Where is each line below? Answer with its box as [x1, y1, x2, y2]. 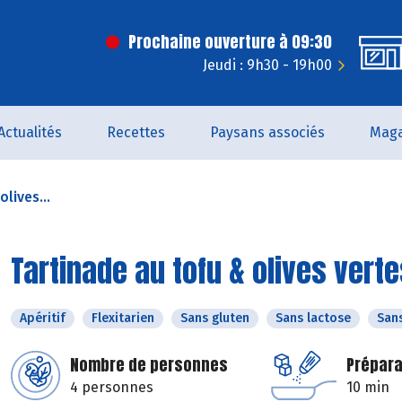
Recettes [107, 124, 165, 141]
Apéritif [20, 310, 66, 326]
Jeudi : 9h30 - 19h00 [203, 57, 332, 74]
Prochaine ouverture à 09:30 [128, 30, 332, 54]
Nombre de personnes [70, 353, 228, 377]
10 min [346, 379, 389, 396]
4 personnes [70, 379, 153, 396]
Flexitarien [92, 310, 154, 326]
